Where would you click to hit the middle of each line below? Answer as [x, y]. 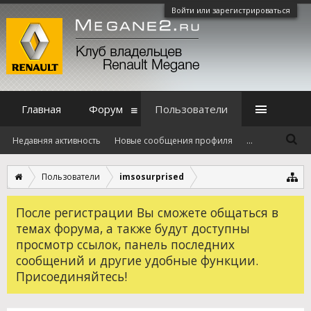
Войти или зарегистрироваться [231, 10]
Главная [41, 109]
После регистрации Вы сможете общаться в [147, 212]
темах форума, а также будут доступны [133, 228]
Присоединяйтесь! [72, 276]
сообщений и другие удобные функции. [137, 260]
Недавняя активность [57, 141]
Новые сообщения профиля [174, 141]
